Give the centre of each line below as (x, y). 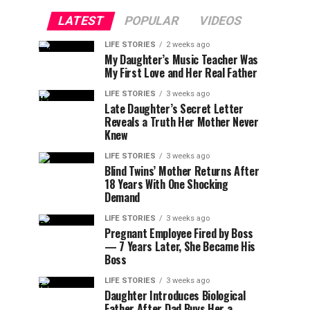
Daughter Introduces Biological (175, 295)
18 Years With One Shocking (166, 184)
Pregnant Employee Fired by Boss (179, 233)
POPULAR (151, 21)
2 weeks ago (188, 45)
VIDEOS (220, 21)
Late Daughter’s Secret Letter (174, 109)
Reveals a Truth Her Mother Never (182, 122)
